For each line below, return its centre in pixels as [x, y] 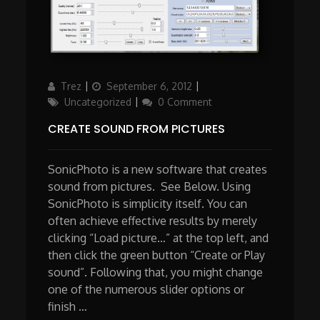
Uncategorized [98, 101]
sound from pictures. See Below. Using [150, 186]
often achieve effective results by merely [153, 220]
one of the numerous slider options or [146, 289]
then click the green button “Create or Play [157, 255]
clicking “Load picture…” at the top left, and [159, 237]
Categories [228, 85]
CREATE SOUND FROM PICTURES [137, 129]
